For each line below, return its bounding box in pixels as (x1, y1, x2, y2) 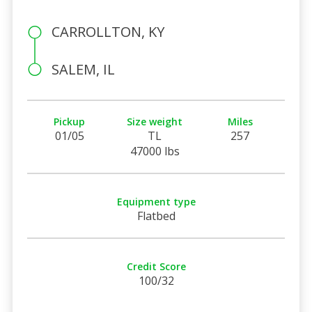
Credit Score (126, 259, 186, 273)
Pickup (54, 114, 86, 128)
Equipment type (116, 194, 196, 208)
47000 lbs (130, 143, 180, 159)
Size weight (127, 114, 183, 128)
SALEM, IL (51, 59, 115, 79)
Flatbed (136, 208, 175, 224)
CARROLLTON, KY (51, 22, 164, 41)
